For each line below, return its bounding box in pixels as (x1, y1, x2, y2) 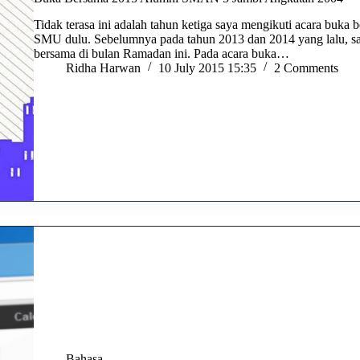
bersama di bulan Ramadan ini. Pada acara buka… (34, 46, 290, 60)
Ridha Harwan (66, 60, 141, 75)
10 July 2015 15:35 (158, 60, 257, 75)
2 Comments (274, 60, 339, 75)
